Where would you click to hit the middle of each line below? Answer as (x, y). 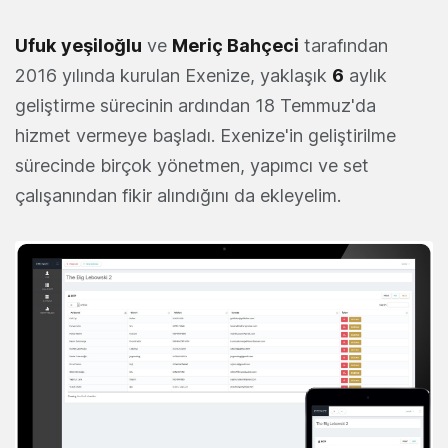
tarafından (343, 45)
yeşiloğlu (101, 45)
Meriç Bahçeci (235, 45)
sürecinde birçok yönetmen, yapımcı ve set (192, 165)
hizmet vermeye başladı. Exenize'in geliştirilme (205, 135)
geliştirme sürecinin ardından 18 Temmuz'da (195, 105)
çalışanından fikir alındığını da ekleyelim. (178, 195)
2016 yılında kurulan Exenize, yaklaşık (173, 75)
